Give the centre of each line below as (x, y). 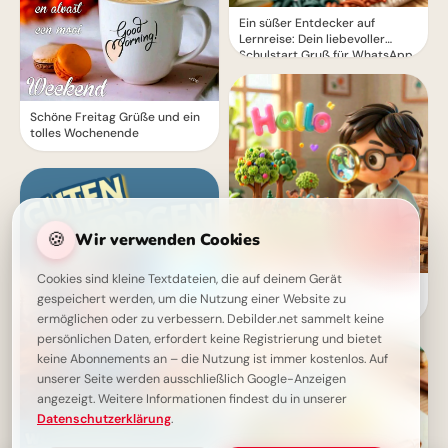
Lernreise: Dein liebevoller (312, 38)
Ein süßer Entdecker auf (307, 22)
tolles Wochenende (84, 132)
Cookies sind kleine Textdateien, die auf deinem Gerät (189, 279)
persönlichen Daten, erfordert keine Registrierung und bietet (209, 339)
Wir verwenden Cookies (167, 239)
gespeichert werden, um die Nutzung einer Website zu (191, 299)
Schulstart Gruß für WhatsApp (326, 54)
